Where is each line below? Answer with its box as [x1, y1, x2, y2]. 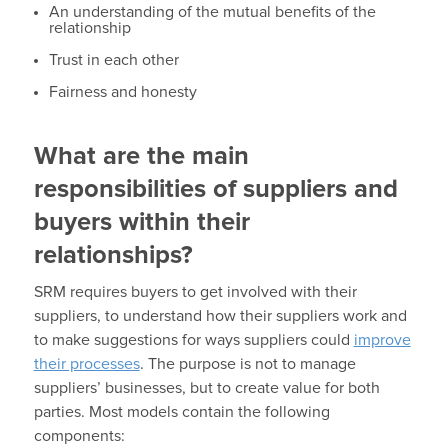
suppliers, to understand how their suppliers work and [33, 307, 407, 324]
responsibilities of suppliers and [33, 176, 398, 202]
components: [33, 427, 125, 444]
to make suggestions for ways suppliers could [33, 331, 354, 348]
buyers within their [33, 209, 250, 235]
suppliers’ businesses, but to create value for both [33, 379, 380, 396]
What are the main [33, 143, 249, 169]
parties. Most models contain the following [33, 403, 330, 420]
